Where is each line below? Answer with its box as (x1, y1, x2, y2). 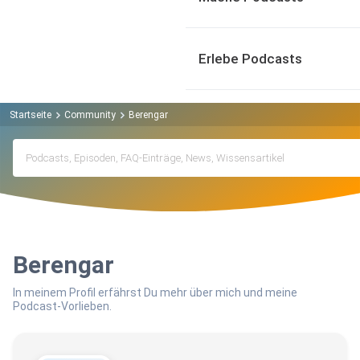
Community (64, 108, 116, 121)
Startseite (10, 108, 51, 121)
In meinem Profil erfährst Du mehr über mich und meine (13, 286, 297, 300)
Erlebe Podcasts (198, 51, 302, 67)
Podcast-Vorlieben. (13, 300, 112, 313)
